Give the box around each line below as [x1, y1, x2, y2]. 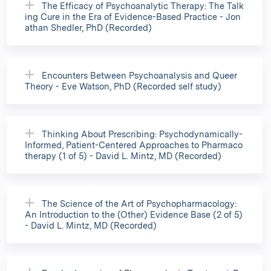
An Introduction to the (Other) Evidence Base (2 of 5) [25, 209, 243, 220]
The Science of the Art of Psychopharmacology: [42, 198, 237, 209]
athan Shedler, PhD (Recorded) [25, 22, 152, 33]
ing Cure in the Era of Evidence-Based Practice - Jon [25, 11, 241, 22]
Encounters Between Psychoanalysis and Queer [42, 70, 237, 80]
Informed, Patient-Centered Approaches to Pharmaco [25, 139, 243, 150]
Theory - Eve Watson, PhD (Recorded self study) [25, 80, 221, 91]
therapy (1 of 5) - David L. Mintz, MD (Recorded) [25, 150, 221, 161]
